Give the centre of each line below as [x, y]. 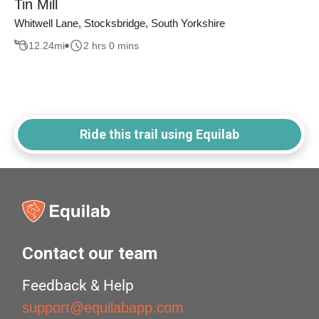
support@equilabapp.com [103, 308]
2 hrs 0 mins [111, 45]
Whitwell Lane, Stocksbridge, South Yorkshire [120, 23]
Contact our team [90, 254]
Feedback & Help [78, 286]
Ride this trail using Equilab [159, 135]
